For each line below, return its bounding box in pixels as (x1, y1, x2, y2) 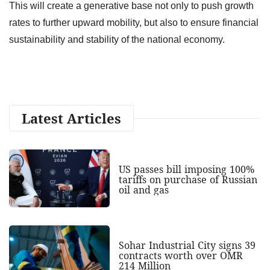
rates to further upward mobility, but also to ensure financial (9, 17, 259, 28)
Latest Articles (22, 108, 121, 127)
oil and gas (118, 183, 169, 196)
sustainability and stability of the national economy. (9, 34, 225, 45)
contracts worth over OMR (118, 248, 243, 262)
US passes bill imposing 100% (118, 162, 254, 176)
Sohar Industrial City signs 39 (118, 238, 256, 252)
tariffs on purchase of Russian (118, 172, 257, 186)
